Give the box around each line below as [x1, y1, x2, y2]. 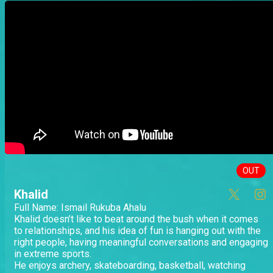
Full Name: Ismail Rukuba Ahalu [14, 202, 146, 214]
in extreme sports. [14, 248, 91, 260]
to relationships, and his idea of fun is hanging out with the [14, 225, 261, 237]
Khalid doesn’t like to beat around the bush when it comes [14, 213, 258, 225]
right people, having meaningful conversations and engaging [14, 236, 268, 249]
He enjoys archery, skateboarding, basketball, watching [14, 260, 246, 272]
